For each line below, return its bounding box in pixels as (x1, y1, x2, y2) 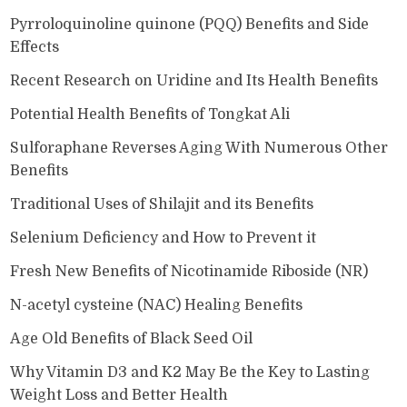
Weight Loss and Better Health (10, 386, 229, 403)
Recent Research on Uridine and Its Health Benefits (10, 72, 379, 89)
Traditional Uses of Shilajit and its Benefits (10, 195, 314, 213)
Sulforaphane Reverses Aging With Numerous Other (10, 139, 389, 156)
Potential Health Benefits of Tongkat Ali (10, 105, 291, 123)
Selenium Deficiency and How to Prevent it (10, 229, 317, 246)
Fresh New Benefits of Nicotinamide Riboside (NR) (10, 263, 369, 280)
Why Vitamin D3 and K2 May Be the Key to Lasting (10, 363, 371, 381)
